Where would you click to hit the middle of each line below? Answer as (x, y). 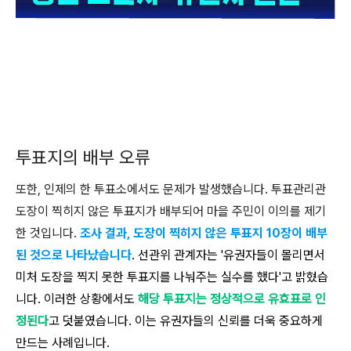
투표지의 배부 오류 (83, 157)
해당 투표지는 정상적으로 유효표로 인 (232, 299)
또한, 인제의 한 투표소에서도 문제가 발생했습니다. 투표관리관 (171, 189)
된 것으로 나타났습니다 (74, 255)
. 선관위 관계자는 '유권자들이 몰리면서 (228, 255)
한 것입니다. (48, 233)
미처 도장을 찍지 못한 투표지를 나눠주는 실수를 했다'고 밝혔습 (172, 277)
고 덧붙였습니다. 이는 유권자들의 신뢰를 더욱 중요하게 (186, 321)
